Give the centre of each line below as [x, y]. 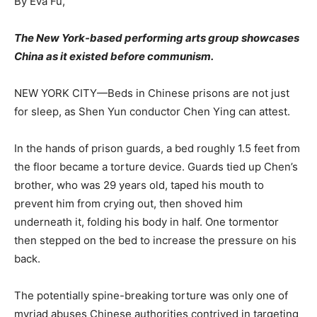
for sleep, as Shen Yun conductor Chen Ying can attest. [152, 112]
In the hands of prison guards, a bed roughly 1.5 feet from [157, 149]
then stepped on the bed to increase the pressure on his [155, 241]
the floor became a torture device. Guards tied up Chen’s [156, 167]
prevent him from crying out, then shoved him [128, 204]
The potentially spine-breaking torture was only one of [151, 296]
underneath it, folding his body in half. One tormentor [146, 222]
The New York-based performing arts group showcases [157, 38]
